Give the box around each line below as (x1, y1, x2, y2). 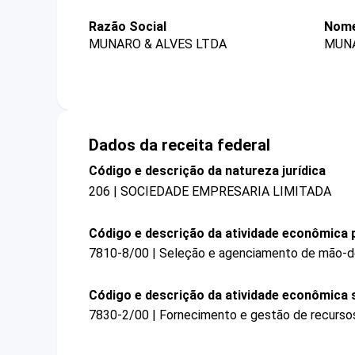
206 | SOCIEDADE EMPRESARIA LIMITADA (89, 183, 331, 199)
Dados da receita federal (89, 136, 270, 155)
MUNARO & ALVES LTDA (89, 36, 227, 52)
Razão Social (89, 19, 166, 34)
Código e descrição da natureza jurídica (89, 163, 326, 179)
